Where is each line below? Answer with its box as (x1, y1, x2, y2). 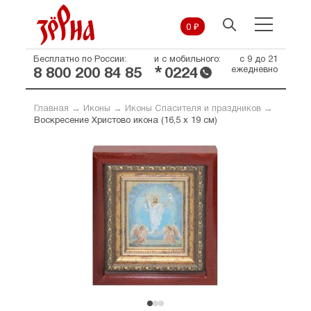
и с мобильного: (153, 56, 221, 64)
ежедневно (230, 66, 278, 74)
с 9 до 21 (239, 56, 278, 64)
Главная (33, 105, 69, 113)
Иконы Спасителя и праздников (124, 105, 261, 113)
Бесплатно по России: (33, 56, 126, 64)
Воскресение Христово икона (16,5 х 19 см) (33, 117, 217, 125)
